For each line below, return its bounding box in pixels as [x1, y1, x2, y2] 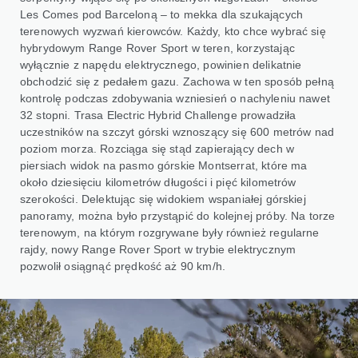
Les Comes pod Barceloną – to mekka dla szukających [20, 7, 304, 21]
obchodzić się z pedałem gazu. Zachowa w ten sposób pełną [20, 74, 334, 88]
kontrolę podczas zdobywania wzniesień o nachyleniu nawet [20, 91, 330, 105]
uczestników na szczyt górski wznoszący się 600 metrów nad [20, 125, 335, 138]
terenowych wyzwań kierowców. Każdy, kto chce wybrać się [20, 24, 326, 38]
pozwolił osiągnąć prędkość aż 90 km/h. [20, 259, 226, 272]
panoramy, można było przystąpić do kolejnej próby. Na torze [20, 209, 336, 222]
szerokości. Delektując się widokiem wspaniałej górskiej [20, 192, 306, 205]
